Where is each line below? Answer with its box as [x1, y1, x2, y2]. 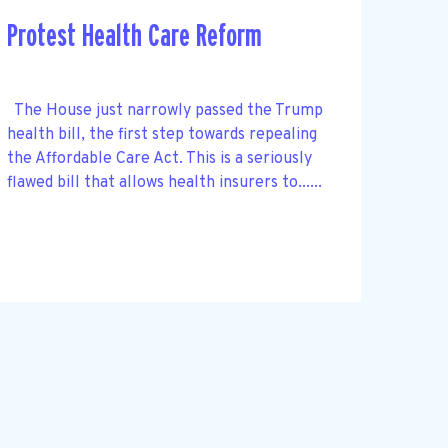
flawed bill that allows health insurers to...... [6, 172, 322, 193]
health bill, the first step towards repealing [6, 124, 317, 145]
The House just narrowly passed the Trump [6, 100, 323, 121]
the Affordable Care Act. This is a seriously [6, 148, 312, 169]
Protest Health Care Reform [6, 20, 262, 52]
